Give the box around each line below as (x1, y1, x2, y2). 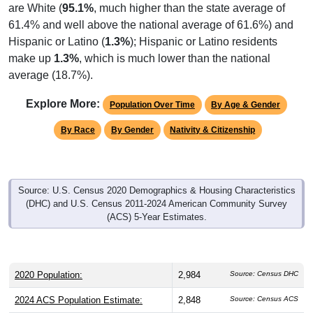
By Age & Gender (211, 86, 281, 96)
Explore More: (26, 84, 101, 96)
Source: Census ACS (230, 281, 298, 289)
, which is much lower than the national (79, 38, 270, 51)
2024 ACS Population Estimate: (15, 281, 143, 292)
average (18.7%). (8, 55, 93, 68)
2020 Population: (15, 256, 82, 267)
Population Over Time (109, 86, 195, 96)
